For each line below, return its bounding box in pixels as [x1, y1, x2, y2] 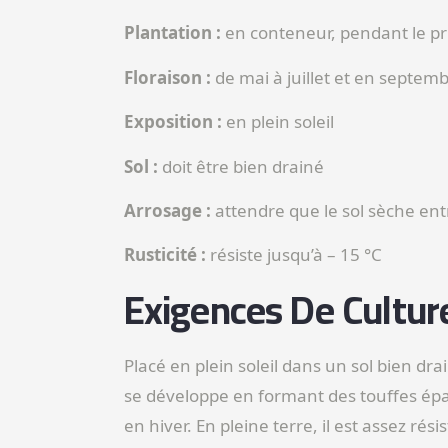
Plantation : [123, 21, 221, 45]
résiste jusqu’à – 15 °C [205, 243, 382, 267]
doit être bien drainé [157, 154, 324, 178]
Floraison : [123, 65, 215, 89]
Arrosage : [123, 199, 215, 222]
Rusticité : [123, 243, 206, 267]
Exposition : [123, 110, 226, 134]
